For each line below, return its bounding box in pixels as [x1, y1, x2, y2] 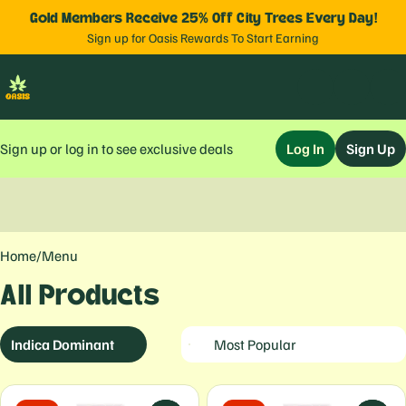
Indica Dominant [11, 335, 114, 353]
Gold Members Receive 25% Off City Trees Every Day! [29, 11, 377, 25]
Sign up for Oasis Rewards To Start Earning [87, 30, 319, 45]
